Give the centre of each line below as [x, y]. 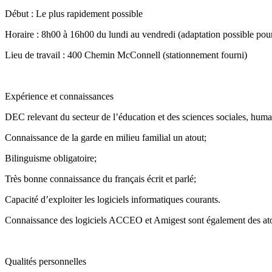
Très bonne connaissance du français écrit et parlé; [100, 178]
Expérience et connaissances [59, 96]
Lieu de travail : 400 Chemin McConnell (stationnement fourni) [126, 55]
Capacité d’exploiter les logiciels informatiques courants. [113, 199]
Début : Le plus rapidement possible [74, 13]
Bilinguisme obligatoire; [51, 158]
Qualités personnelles [46, 261]
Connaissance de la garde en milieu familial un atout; [106, 137]
